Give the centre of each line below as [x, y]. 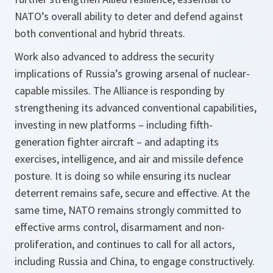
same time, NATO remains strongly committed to [128, 210]
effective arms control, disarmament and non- [120, 227]
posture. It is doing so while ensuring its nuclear [123, 176]
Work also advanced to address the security [114, 56]
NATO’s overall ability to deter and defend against [129, 16]
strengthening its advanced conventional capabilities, [136, 108]
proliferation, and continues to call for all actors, [125, 244]
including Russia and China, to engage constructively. [135, 261]
